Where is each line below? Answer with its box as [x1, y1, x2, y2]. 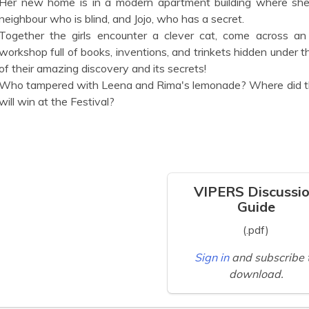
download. [228, 267, 283, 281]
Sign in [195, 250, 232, 264]
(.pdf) [243, 223, 269, 237]
